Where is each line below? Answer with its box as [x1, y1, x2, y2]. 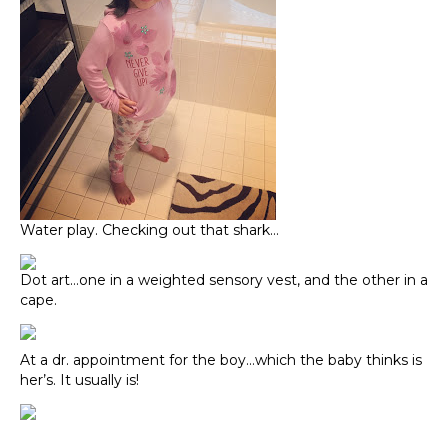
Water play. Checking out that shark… [20, 221, 279, 240]
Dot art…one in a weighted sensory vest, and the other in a [20, 271, 428, 290]
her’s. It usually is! [20, 371, 139, 390]
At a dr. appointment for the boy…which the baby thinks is [20, 351, 422, 370]
